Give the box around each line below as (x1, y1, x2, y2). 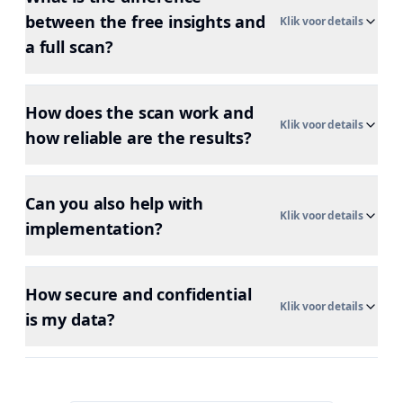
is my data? (25, 309, 116, 330)
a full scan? (25, 36, 113, 58)
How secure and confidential (25, 283, 252, 305)
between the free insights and (25, 11, 265, 32)
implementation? (25, 218, 163, 239)
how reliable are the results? (25, 127, 252, 148)
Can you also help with (25, 193, 204, 214)
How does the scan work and (25, 102, 254, 123)
